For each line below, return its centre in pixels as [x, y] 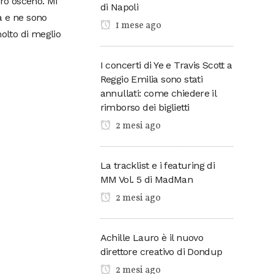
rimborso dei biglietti [145, 107]
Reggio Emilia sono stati [151, 79]
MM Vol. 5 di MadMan [146, 179]
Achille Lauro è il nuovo [152, 237]
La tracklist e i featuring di [157, 165]
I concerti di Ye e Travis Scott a [166, 65]
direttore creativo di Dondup [161, 251]
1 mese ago [137, 25]
